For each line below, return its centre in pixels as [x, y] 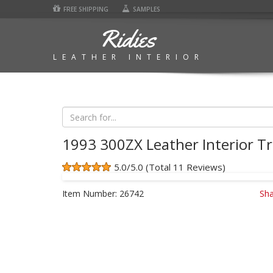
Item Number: [90, 193]
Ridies [127, 39]
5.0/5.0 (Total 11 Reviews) [170, 167]
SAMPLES [147, 9]
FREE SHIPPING [86, 9]
